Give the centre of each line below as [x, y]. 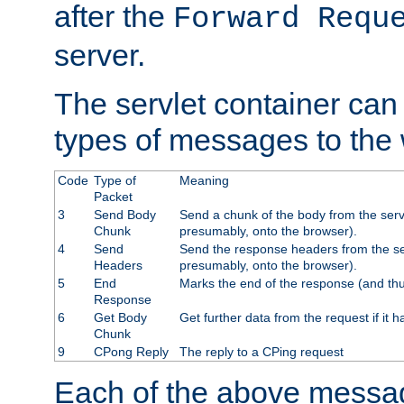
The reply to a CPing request [261, 352]
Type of [115, 181]
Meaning [204, 181]
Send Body [124, 215]
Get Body [120, 318]
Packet [113, 197]
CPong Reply [131, 352]
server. [100, 55]
